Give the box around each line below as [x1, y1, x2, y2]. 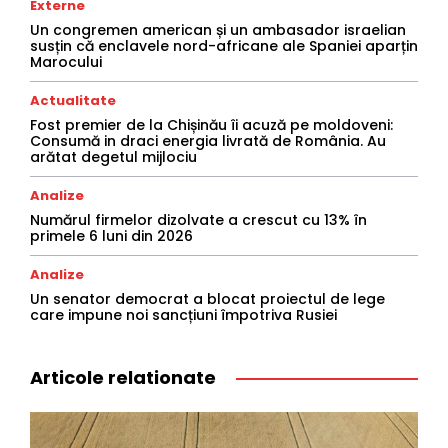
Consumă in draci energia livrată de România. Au [30, 131, 386, 152]
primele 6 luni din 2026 [30, 226, 193, 247]
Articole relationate [30, 365, 216, 391]
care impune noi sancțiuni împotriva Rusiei [30, 305, 337, 326]
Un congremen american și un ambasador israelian [30, 20, 406, 41]
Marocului [30, 52, 102, 73]
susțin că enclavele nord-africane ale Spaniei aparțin [30, 36, 418, 57]
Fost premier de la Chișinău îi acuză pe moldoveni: [30, 115, 393, 136]
